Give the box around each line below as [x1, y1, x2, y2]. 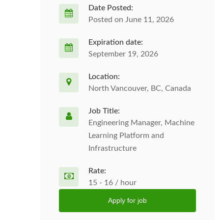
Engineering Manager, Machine [88, 119, 194, 127]
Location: [88, 73, 120, 81]
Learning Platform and [88, 132, 164, 139]
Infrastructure [88, 144, 137, 152]
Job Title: [88, 107, 120, 115]
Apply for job [108, 196, 147, 204]
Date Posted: [88, 4, 133, 12]
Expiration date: [88, 38, 143, 46]
